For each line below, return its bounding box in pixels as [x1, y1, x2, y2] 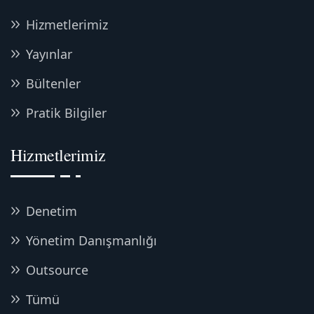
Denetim [26, 203, 77, 219]
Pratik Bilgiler [26, 104, 107, 121]
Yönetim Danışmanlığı [26, 232, 157, 249]
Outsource [26, 261, 88, 278]
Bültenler [26, 75, 81, 92]
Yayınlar [26, 46, 72, 62]
